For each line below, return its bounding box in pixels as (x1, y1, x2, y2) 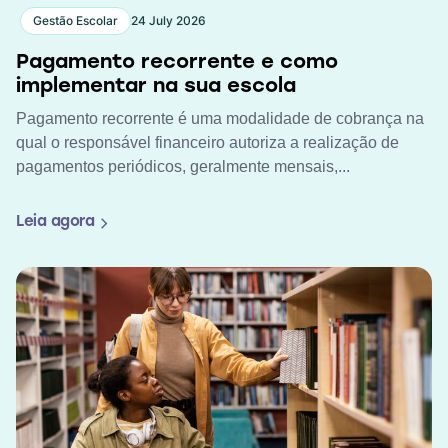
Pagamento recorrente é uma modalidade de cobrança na (16, 109, 424, 127)
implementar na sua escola (16, 76, 296, 97)
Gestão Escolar (33, 12, 118, 28)
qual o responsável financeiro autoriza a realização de (16, 133, 399, 151)
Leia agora (16, 215, 94, 231)
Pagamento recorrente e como (16, 52, 338, 73)
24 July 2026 (131, 12, 206, 28)
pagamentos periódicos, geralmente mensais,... (16, 157, 350, 175)
